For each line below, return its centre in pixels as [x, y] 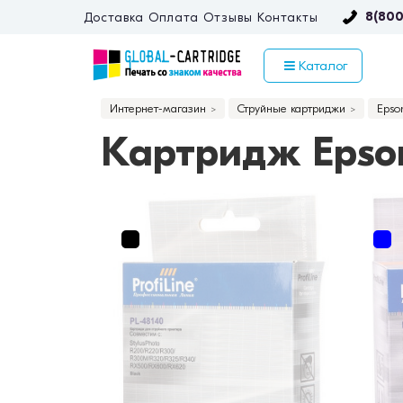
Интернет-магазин [158, 109]
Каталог [321, 66]
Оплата [174, 18]
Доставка [113, 18]
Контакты [288, 18]
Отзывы [228, 18]
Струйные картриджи [291, 109]
